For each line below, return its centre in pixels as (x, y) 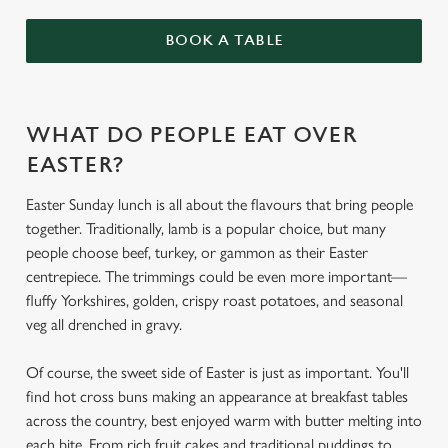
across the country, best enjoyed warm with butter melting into (224, 420)
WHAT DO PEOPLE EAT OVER (191, 135)
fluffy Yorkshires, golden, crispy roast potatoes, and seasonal (214, 300)
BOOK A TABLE (224, 40)
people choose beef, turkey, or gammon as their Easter (197, 252)
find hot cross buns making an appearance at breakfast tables (217, 396)
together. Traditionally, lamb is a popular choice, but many (206, 228)
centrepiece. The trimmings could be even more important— (216, 276)
